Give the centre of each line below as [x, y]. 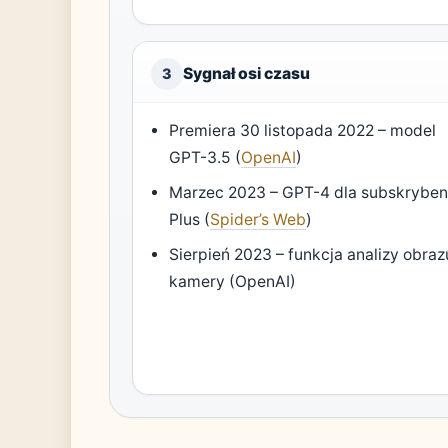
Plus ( [190, 220]
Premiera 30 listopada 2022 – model [303, 131]
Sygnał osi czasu [246, 74]
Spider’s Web [258, 220]
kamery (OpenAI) [233, 282]
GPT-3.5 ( [205, 158]
